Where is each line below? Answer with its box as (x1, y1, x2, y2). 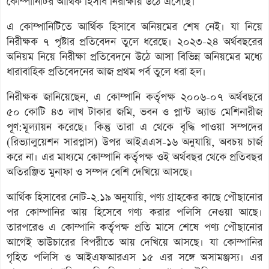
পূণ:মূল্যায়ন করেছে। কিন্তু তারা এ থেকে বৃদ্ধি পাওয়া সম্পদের (7, 119, 262, 134)
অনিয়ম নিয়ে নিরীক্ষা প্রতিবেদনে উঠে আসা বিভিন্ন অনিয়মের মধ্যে (7, 49, 262, 64)
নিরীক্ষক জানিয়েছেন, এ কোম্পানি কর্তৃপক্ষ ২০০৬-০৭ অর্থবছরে (7, 89, 262, 104)
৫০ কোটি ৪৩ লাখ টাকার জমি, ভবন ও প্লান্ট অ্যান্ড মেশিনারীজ (7, 104, 262, 119)
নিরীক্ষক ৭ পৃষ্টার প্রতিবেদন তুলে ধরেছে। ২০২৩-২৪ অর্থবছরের (7, 34, 262, 49)
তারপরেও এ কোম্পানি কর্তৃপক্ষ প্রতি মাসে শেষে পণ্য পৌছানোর (7, 220, 262, 235)
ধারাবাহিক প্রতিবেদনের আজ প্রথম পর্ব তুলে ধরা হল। (7, 64, 206, 79)
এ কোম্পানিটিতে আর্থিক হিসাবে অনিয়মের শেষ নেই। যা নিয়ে (7, 19, 262, 34)
